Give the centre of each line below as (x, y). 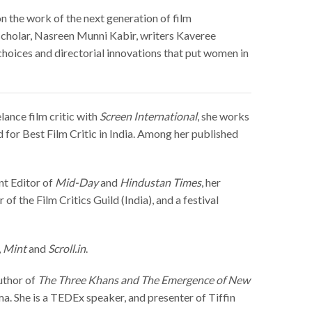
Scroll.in (67, 249)
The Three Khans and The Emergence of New (144, 280)
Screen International (148, 116)
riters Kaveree (182, 36)
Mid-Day (77, 182)
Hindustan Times (161, 182)
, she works (223, 116)
